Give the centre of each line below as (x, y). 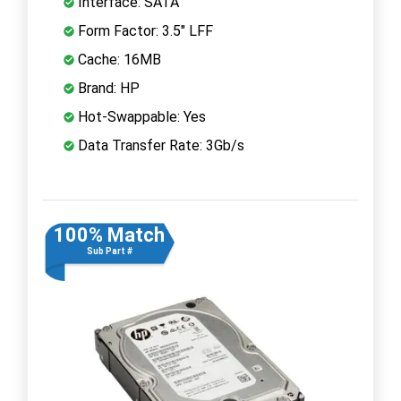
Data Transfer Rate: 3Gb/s (159, 145)
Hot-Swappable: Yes (140, 116)
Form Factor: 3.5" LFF (144, 30)
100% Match (109, 235)
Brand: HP (107, 88)
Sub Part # (109, 251)
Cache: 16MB (118, 59)
